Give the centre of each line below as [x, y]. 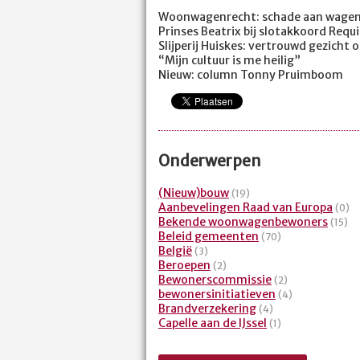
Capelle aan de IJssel [213, 323]
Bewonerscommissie [215, 280]
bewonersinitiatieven [217, 295]
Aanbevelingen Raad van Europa [245, 208]
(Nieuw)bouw [194, 193]
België [175, 251]
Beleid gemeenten [209, 237]
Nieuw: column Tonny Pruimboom [251, 74]
